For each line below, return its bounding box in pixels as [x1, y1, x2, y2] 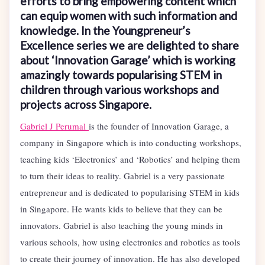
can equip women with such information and [20, 9, 237, 23]
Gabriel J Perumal [20, 120, 89, 132]
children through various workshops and [20, 83, 219, 97]
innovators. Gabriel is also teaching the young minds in [20, 219, 223, 232]
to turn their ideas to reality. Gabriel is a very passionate [20, 170, 225, 182]
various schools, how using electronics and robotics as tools [20, 236, 240, 248]
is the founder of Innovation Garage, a [89, 120, 229, 132]
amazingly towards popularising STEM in [20, 68, 222, 82]
